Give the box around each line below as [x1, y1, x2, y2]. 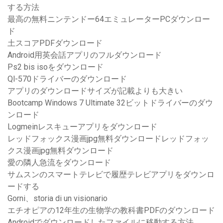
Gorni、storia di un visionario [7, 194, 108, 204]
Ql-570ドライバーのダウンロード [7, 74, 127, 84]
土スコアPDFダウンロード [7, 38, 103, 48]
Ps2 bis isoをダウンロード [7, 62, 104, 72]
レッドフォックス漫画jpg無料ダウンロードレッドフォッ [7, 134, 209, 144]
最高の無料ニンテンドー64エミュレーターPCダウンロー [7, 14, 210, 24]
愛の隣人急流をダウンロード [7, 158, 111, 168]
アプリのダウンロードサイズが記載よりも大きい [7, 86, 183, 96]
